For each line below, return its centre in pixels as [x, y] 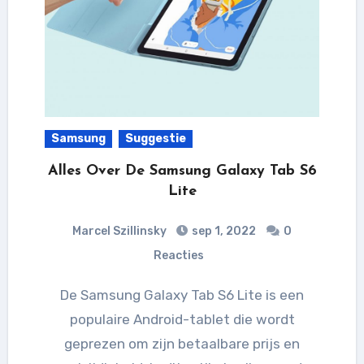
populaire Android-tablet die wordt [182, 319]
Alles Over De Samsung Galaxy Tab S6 [182, 171]
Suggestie [155, 138]
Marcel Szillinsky [119, 231]
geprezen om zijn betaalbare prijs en [182, 343]
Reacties [179, 255]
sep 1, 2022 [223, 231]
